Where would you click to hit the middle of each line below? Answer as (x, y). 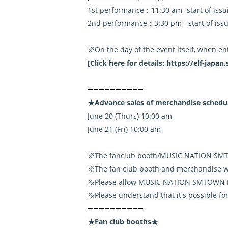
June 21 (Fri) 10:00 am (124, 129)
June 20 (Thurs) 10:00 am (130, 116)
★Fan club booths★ (123, 222)
